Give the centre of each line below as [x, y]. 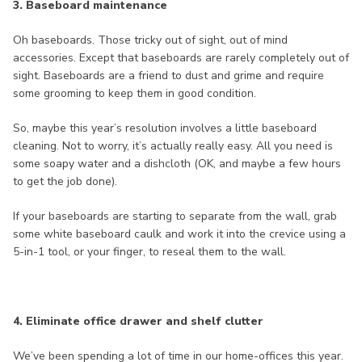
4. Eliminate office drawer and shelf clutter [138, 322]
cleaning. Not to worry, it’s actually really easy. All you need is [173, 146]
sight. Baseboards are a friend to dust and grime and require [168, 76]
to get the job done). [65, 182]
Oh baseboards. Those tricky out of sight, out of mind [150, 40]
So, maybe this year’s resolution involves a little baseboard [165, 128]
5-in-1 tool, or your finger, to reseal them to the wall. [149, 252]
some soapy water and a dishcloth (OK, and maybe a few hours [177, 164]
